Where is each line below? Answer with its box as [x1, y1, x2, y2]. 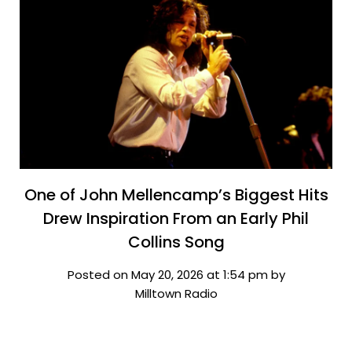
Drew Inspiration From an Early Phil [43, 207, 309, 229]
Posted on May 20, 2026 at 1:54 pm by [67, 266, 285, 283]
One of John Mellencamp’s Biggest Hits [24, 183, 328, 206]
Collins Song [127, 230, 225, 253]
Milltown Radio [134, 284, 218, 302]
